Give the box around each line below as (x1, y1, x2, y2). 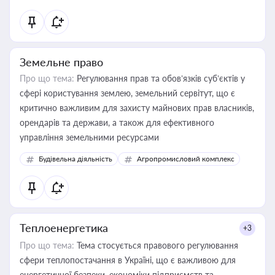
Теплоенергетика (20, 221, 108, 234)
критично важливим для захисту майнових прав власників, (20, 103, 254, 113)
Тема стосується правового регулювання (74, 240, 238, 250)
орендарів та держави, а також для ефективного (20, 117, 214, 128)
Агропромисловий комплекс (137, 154, 234, 163)
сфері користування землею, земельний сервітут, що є (20, 88, 235, 98)
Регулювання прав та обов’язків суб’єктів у (74, 73, 245, 83)
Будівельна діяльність (39, 154, 112, 163)
